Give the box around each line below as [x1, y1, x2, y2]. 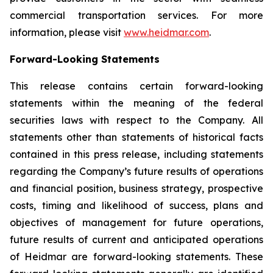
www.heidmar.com [124, 26, 209, 38]
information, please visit [10, 26, 124, 38]
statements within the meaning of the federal [10, 97, 263, 109]
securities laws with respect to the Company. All [10, 114, 263, 126]
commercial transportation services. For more [10, 9, 263, 21]
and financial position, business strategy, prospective [10, 182, 263, 194]
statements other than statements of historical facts [10, 131, 263, 143]
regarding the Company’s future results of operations [10, 165, 263, 177]
